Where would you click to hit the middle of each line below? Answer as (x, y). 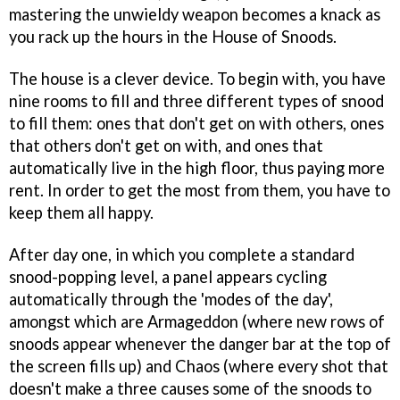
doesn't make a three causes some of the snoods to (190, 388)
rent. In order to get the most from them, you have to (200, 190)
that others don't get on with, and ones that (166, 145)
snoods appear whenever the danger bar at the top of (200, 343)
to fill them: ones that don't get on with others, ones (196, 123)
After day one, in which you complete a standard (182, 254)
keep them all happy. (81, 212)
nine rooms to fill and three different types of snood (196, 100)
